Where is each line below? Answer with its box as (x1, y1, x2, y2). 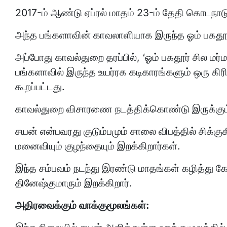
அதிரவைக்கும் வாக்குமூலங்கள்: (15, 199, 149, 211)
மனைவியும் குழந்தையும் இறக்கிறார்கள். (15, 140, 180, 152)
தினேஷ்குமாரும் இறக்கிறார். (15, 177, 132, 189)
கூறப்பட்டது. (15, 81, 65, 93)
